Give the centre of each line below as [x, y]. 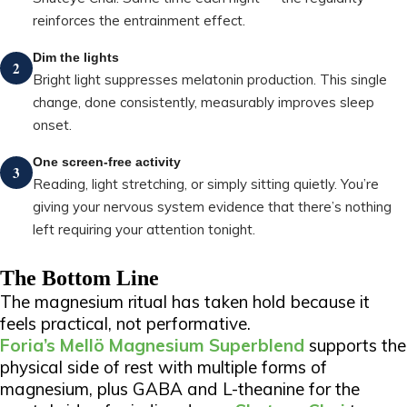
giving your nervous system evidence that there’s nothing [212, 207]
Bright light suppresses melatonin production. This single [210, 79]
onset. [52, 125]
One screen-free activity [107, 162]
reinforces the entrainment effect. [139, 20]
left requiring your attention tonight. [144, 229]
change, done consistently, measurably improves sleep [203, 102]
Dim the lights [76, 57]
